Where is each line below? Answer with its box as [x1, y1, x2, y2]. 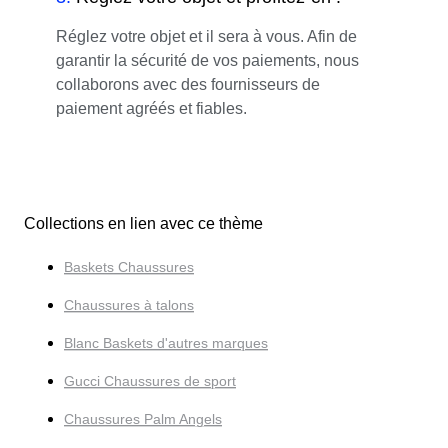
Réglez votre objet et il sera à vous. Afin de [56, 27, 357, 45]
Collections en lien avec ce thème [24, 215, 263, 233]
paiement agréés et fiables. [56, 99, 247, 117]
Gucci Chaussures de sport [64, 373, 236, 390]
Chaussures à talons [64, 297, 194, 314]
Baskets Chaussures [64, 259, 194, 276]
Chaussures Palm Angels [64, 411, 222, 428]
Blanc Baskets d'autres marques [64, 335, 268, 352]
